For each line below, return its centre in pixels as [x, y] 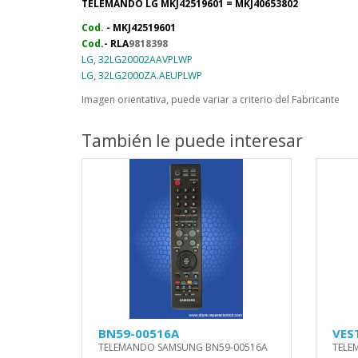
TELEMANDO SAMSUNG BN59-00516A [183, 347]
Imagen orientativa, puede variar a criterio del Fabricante [211, 99]
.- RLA [115, 44]
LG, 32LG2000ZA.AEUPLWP [142, 76]
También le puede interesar [192, 141]
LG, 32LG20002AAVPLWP [137, 60]
